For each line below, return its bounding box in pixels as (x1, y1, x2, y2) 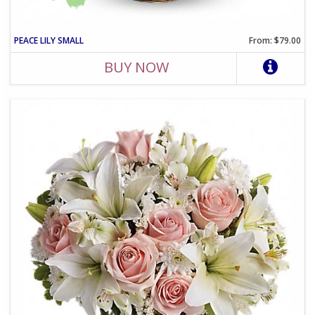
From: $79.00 (248, 34, 301, 46)
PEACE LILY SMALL (14, 34, 84, 46)
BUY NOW (104, 57, 169, 77)
